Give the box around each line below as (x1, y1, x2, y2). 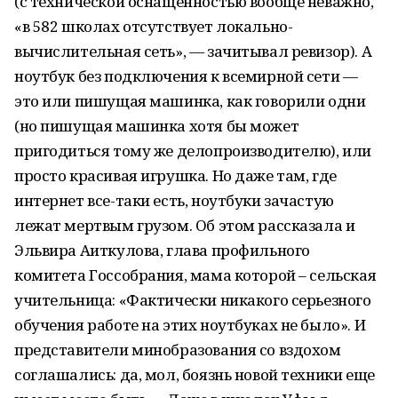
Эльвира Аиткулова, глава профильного (14, 240, 310, 260)
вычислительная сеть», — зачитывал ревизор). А (14, 41, 372, 61)
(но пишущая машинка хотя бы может (14, 115, 299, 136)
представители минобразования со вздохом (14, 339, 341, 360)
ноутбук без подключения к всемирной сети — (14, 66, 358, 86)
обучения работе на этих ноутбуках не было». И (14, 314, 366, 335)
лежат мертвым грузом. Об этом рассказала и (14, 215, 355, 235)
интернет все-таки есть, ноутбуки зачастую (14, 190, 334, 211)
